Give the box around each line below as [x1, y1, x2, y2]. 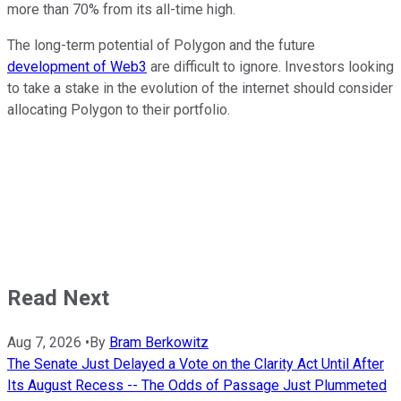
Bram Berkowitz [109, 333, 209, 351]
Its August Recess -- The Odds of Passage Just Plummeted [7, 376, 387, 394]
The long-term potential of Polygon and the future [7, 36, 315, 54]
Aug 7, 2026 [7, 333, 81, 351]
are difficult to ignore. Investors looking [147, 57, 394, 75]
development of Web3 [7, 57, 147, 75]
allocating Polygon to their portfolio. [7, 100, 230, 118]
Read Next [7, 285, 109, 311]
